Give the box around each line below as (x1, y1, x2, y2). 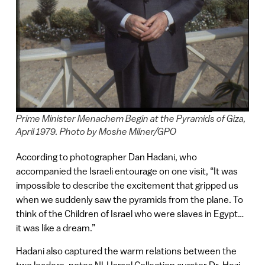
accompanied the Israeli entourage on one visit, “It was (15, 166, 238, 177)
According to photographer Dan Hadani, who (15, 151, 197, 163)
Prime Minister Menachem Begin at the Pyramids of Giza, (15, 113, 246, 124)
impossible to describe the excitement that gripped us (15, 180, 238, 191)
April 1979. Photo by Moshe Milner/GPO (15, 126, 176, 137)
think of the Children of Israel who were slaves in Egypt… (15, 208, 244, 219)
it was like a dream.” (15, 222, 95, 234)
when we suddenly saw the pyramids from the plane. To (15, 194, 243, 205)
